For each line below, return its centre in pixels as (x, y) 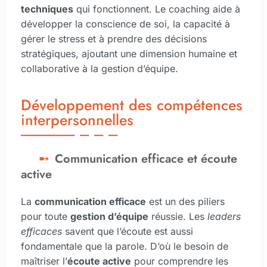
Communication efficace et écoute (146, 159)
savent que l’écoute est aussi (128, 231)
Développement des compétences (132, 105)
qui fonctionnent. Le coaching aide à (157, 9)
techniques (47, 9)
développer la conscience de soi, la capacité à (125, 24)
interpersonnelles (77, 119)
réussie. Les (178, 216)
